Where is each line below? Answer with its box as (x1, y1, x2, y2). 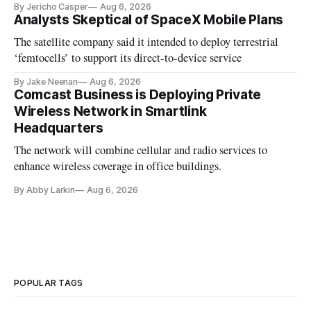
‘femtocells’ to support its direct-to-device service (14, 49, 242, 65)
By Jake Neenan (14, 76, 78, 87)
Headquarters (14, 119, 103, 136)
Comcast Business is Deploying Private (14, 86, 262, 103)
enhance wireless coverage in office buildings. (14, 158, 222, 174)
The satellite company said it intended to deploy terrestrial (14, 33, 279, 49)
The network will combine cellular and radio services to (14, 142, 268, 158)
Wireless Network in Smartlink (14, 103, 207, 119)
